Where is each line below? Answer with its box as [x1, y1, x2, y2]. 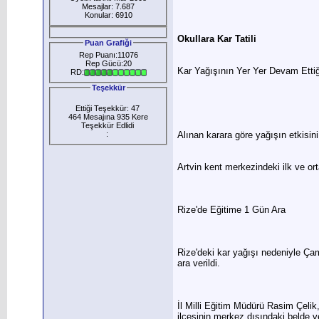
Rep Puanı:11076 [78, 50, 138, 59]
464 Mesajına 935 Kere [68, 112, 148, 121]
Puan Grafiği [85, 38, 132, 47]
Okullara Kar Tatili [177, 33, 256, 45]
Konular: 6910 [84, 10, 132, 19]
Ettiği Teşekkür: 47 [75, 103, 142, 113]
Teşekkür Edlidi [80, 120, 136, 130]
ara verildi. [177, 258, 220, 269]
